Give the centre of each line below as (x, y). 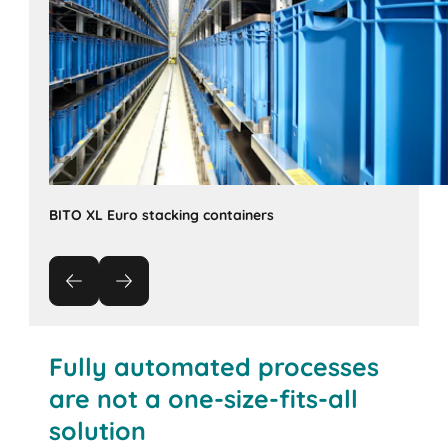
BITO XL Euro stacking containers (162, 215)
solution (98, 430)
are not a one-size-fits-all (204, 398)
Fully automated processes (214, 366)
